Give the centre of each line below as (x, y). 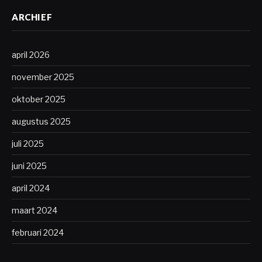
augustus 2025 (41, 122)
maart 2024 (35, 211)
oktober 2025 (39, 99)
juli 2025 (28, 144)
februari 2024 (38, 233)
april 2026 (31, 55)
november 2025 (43, 77)
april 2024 (31, 188)
